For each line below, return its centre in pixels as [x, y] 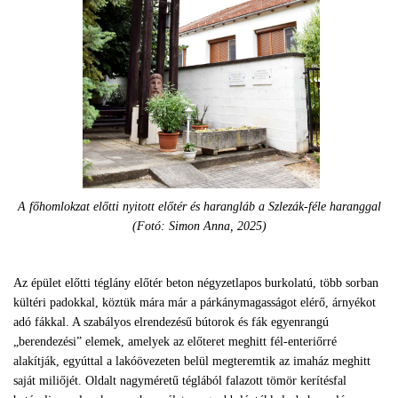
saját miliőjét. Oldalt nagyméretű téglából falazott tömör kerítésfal [180, 381]
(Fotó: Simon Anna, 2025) [199, 226]
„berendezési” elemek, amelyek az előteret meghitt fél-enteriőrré [175, 342]
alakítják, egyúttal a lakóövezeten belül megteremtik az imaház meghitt [192, 361]
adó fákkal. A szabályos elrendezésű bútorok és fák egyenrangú [171, 322]
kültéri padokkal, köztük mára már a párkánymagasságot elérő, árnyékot [195, 302]
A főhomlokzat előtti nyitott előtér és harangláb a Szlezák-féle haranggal [199, 207]
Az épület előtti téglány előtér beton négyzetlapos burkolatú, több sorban [196, 283]
